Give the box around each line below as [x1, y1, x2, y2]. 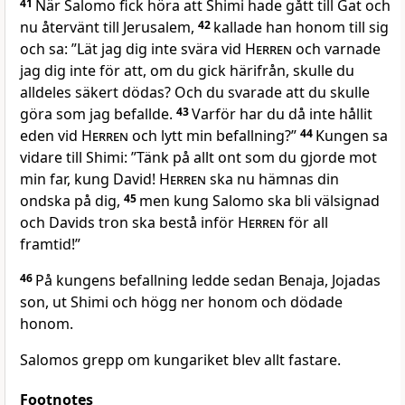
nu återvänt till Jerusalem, [20, 17, 198, 38]
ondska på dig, [20, 191, 124, 212]
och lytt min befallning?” [128, 126, 300, 146]
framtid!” [20, 234, 80, 255]
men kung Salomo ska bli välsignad [139, 191, 380, 212]
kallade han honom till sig [213, 17, 389, 38]
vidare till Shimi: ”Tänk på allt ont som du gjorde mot [20, 147, 377, 168]
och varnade [292, 39, 381, 60]
